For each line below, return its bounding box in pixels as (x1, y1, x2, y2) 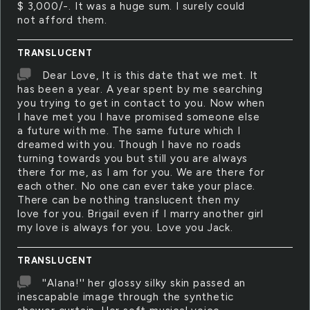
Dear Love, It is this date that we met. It (42, 69, 259, 82)
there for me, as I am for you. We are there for (17, 166, 265, 179)
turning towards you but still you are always (17, 152, 248, 165)
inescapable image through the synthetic (17, 291, 235, 303)
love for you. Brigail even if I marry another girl (17, 208, 264, 220)
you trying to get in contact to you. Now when (17, 97, 265, 109)
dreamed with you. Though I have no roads (17, 138, 241, 151)
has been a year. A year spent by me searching (17, 83, 263, 95)
